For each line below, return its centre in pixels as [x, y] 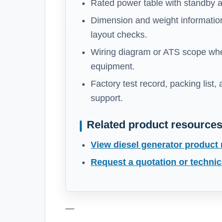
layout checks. [119, 35]
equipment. [113, 67]
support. [107, 98]
